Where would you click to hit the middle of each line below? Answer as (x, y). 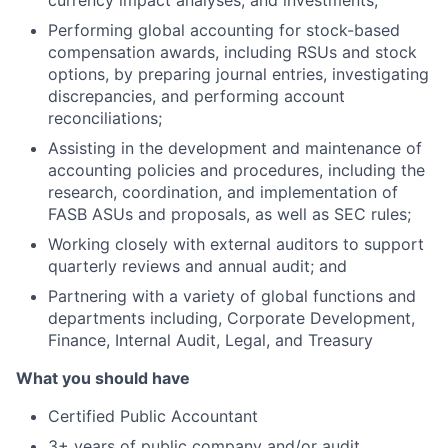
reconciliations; (105, 118)
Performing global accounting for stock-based (224, 30)
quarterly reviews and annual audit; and (197, 266)
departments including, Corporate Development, (231, 318)
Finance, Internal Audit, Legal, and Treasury (210, 340)
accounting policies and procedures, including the (236, 170)
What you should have (103, 378)
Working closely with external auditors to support (236, 244)
